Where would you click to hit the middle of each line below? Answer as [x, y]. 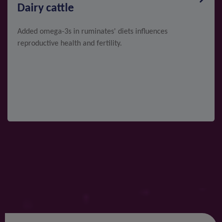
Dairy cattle [46, 8]
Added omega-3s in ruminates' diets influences [92, 31]
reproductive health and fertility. [70, 43]
